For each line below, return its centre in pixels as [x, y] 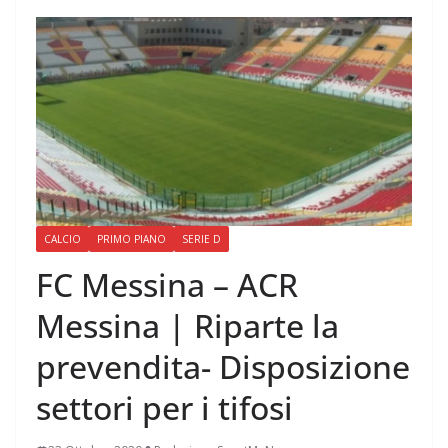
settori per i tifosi [164, 408]
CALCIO [62, 239]
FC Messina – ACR [167, 285]
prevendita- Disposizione [223, 367]
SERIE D [201, 239]
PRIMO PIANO [131, 239]
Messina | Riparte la [187, 326]
